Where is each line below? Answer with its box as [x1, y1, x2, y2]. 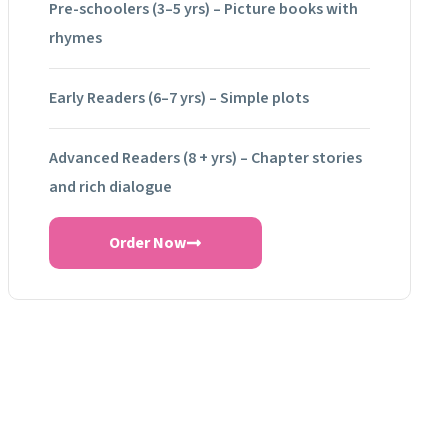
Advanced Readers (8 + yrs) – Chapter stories [48, 146, 362, 169]
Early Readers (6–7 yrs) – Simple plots [48, 86, 309, 109]
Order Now [108, 231, 186, 254]
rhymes [48, 26, 102, 49]
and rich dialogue [48, 175, 172, 198]
